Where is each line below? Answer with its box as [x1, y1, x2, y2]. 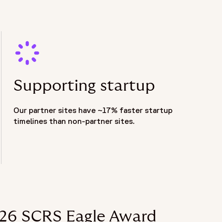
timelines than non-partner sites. [13, 116, 135, 126]
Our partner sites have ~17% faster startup [13, 106, 172, 115]
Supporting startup [13, 78, 155, 94]
